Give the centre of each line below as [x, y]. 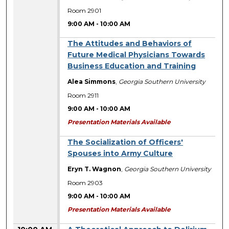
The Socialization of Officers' [125, 142]
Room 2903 [85, 182]
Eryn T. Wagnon [95, 169]
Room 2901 [85, 10]
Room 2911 [83, 95]
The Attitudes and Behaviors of [130, 44]
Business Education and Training [132, 66]
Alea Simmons [92, 82]
